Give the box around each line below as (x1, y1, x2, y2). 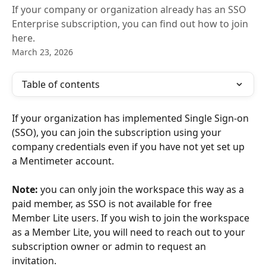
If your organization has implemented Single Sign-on (12, 112, 251, 125)
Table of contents (22, 78, 100, 91)
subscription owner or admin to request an (12, 240, 208, 253)
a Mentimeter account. (12, 154, 116, 167)
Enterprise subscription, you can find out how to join (12, 17, 248, 30)
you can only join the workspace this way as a (38, 183, 246, 196)
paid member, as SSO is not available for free (12, 197, 214, 210)
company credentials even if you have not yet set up (12, 140, 247, 153)
